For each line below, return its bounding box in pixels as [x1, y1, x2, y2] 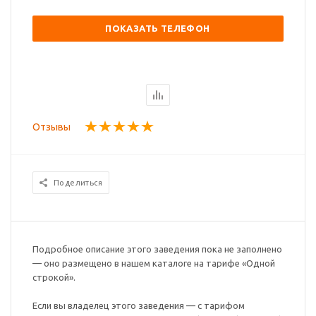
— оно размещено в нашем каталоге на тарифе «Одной [32, 258, 275, 269]
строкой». [32, 272, 75, 283]
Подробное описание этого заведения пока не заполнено [32, 244, 282, 255]
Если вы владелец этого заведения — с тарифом [32, 300, 245, 311]
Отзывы [32, 121, 71, 133]
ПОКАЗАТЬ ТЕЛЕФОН [105, 23, 210, 34]
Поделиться [54, 178, 102, 188]
